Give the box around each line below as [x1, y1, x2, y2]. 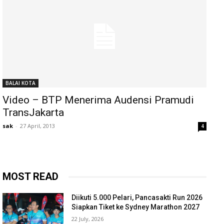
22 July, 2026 [71, 215, 104, 222]
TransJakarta [2, 106, 64, 118]
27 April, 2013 [20, 122, 55, 129]
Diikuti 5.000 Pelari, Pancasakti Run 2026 [71, 193, 203, 201]
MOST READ [2, 170, 58, 182]
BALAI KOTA [5, 79, 35, 86]
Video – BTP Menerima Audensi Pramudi [2, 94, 194, 106]
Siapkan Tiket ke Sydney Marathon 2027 [71, 203, 200, 211]
